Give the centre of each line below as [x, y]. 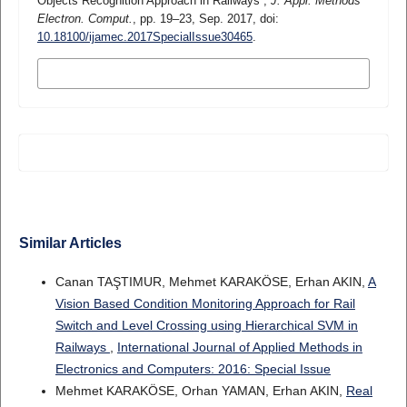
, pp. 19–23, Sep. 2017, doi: [205, 18]
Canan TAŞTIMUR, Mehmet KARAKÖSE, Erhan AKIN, [211, 282]
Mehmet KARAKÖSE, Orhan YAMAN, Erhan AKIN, [200, 391]
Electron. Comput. [84, 18]
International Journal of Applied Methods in [239, 347]
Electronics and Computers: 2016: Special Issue [193, 369]
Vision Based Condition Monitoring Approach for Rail [205, 304]
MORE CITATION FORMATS [133, 73]
